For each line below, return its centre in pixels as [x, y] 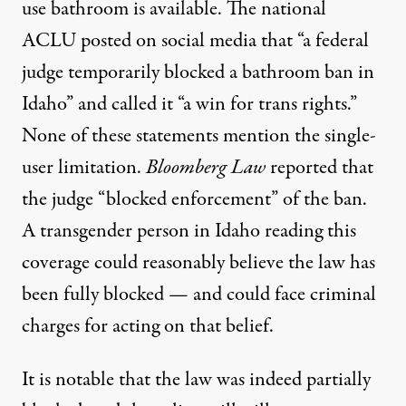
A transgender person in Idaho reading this [189, 232]
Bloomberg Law [206, 168]
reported [301, 168]
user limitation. [84, 168]
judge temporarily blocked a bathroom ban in [198, 73]
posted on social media [169, 41]
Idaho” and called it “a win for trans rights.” [189, 105]
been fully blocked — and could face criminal [199, 295]
